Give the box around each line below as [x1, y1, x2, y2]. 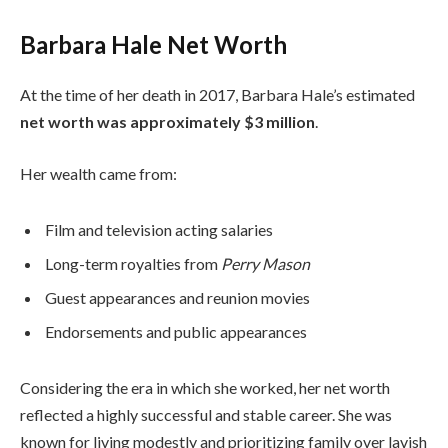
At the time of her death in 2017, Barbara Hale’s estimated [20, 85, 415, 105]
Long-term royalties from [45, 253, 221, 273]
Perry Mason [221, 253, 310, 273]
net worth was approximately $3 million [20, 112, 315, 132]
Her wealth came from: [20, 163, 177, 183]
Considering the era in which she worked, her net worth [20, 377, 390, 397]
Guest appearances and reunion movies [45, 287, 310, 307]
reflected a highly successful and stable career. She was [20, 404, 392, 424]
